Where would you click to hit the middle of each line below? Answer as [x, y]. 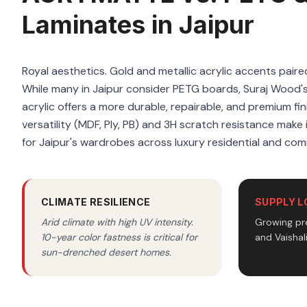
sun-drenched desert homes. [106, 252]
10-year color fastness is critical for [119, 237]
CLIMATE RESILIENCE [96, 202]
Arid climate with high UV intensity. [117, 222]
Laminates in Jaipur [138, 25]
